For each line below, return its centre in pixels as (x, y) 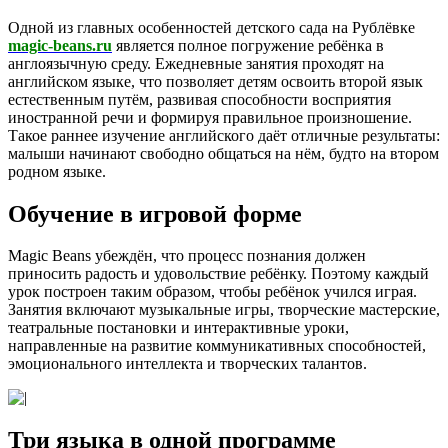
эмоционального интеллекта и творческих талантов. (187, 364)
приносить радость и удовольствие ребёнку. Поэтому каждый (218, 274)
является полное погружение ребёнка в (248, 45)
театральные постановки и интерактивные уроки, (178, 328)
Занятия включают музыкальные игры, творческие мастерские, (224, 310)
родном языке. (57, 171)
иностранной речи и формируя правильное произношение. (210, 117)
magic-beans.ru (60, 45)
